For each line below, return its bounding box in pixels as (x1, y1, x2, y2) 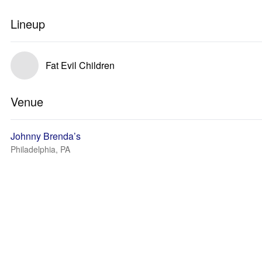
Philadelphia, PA (11, 143, 70, 155)
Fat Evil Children (46, 58, 115, 72)
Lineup (11, 15, 45, 32)
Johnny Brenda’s (11, 129, 81, 143)
